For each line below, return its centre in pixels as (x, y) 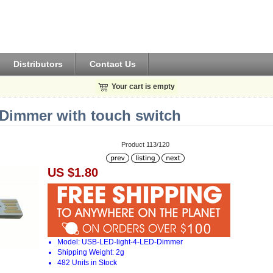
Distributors (38, 64)
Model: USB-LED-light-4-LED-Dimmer (120, 242)
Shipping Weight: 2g (91, 252)
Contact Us (113, 64)
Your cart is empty (143, 86)
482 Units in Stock (87, 262)
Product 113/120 (146, 145)
